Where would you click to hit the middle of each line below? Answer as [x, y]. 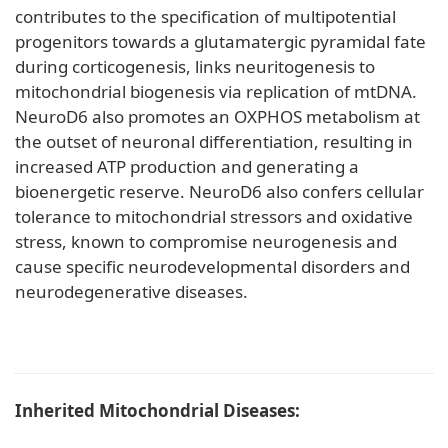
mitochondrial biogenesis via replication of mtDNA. [216, 92]
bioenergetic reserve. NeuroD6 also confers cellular [219, 192]
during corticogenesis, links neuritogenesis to [195, 67]
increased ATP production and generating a [187, 167]
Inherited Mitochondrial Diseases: [159, 411]
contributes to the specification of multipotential [205, 17]
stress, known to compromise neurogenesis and [206, 242]
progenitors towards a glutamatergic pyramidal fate [220, 42]
